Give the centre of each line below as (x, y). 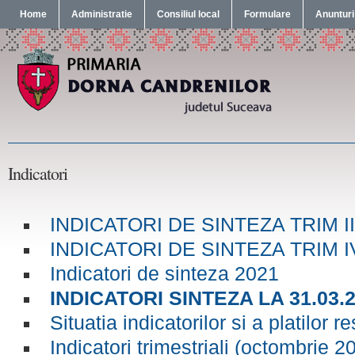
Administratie (102, 14)
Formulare (267, 14)
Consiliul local (188, 14)
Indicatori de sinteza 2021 (164, 274)
